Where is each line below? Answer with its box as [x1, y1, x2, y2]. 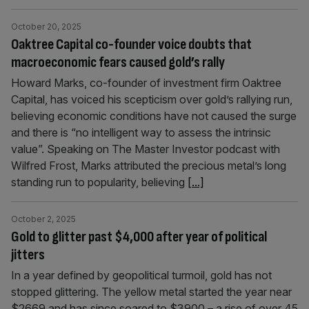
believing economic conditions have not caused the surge [11, 109, 297, 123]
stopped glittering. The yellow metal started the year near [11, 285, 292, 299]
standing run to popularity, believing [11, 175, 188, 189]
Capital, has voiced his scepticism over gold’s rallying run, [11, 92, 292, 106]
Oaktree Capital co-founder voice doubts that [11, 35, 252, 54]
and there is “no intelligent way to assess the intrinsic [11, 126, 271, 139]
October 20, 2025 [11, 21, 81, 32]
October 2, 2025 [11, 214, 76, 224]
